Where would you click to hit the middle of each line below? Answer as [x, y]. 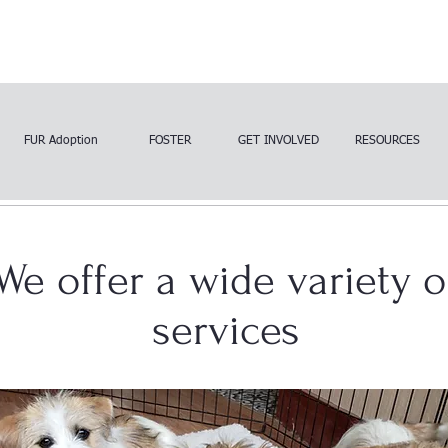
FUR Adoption [60, 141]
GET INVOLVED [278, 141]
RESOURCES [387, 141]
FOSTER [169, 141]
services [226, 330]
